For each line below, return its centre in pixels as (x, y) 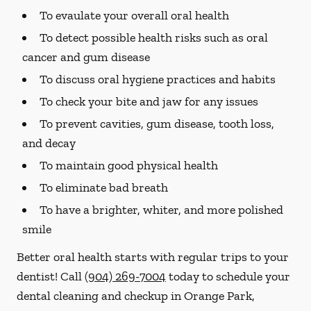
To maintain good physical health (129, 165)
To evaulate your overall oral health (134, 15)
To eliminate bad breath (104, 187)
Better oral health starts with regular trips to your (153, 257)
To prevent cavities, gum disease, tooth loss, (157, 124)
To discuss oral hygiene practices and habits (158, 79)
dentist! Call (51, 276)
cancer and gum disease (86, 57)
